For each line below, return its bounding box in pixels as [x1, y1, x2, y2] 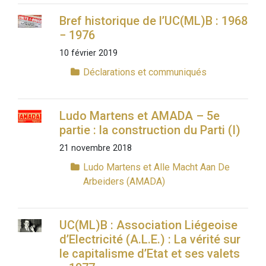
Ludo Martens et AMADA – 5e [59, 109, 220, 123]
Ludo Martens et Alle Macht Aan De [83, 161, 230, 173]
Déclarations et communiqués [83, 66, 207, 78]
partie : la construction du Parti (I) [59, 123, 240, 138]
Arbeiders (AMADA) [83, 176, 165, 188]
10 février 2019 [59, 48, 118, 59]
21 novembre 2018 [59, 143, 132, 154]
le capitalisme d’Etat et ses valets [59, 246, 240, 261]
